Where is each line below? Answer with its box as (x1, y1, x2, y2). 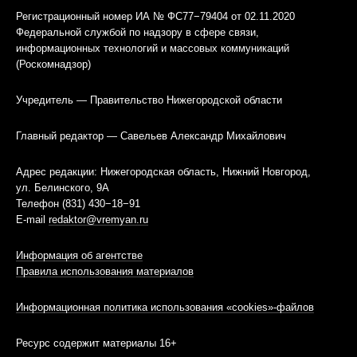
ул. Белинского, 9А (16, 181, 109, 194)
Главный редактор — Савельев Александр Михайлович (16, 129, 286, 142)
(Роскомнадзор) (16, 57, 91, 70)
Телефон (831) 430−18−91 (16, 197, 140, 210)
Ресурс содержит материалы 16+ (16, 336, 177, 349)
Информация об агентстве (16, 249, 143, 261)
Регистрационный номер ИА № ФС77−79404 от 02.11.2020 (16, 10, 295, 22)
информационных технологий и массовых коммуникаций (16, 41, 289, 54)
